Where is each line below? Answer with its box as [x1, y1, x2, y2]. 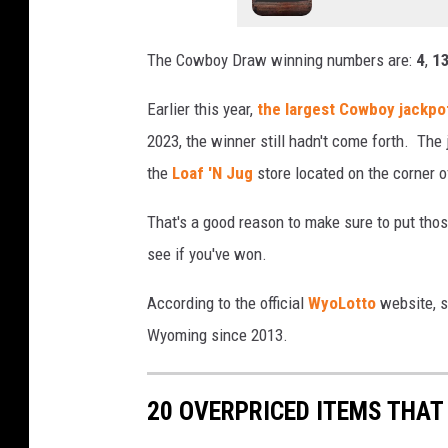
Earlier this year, [147, 99, 257, 120]
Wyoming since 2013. [147, 325, 288, 346]
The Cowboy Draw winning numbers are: [147, 50, 416, 71]
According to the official [147, 293, 308, 314]
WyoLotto [308, 293, 376, 314]
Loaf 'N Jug [172, 163, 253, 184]
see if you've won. [147, 244, 267, 265]
